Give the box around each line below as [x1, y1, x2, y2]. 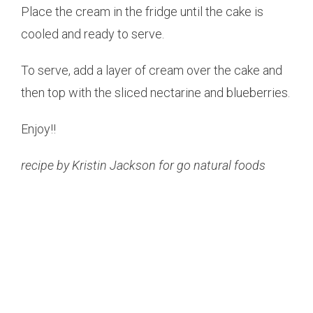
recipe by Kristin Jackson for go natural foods [21, 157, 265, 173]
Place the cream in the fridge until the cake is [21, 3, 263, 19]
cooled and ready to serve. [21, 26, 164, 41]
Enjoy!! [21, 121, 56, 136]
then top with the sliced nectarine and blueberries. [21, 85, 290, 100]
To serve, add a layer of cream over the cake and [21, 62, 282, 78]
